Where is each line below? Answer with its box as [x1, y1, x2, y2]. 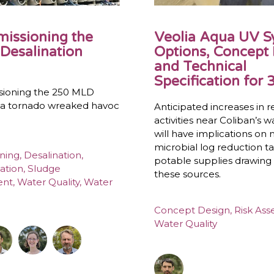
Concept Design [154, 204, 231, 217]
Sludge [28, 163, 61, 175]
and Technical [154, 57, 247, 75]
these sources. [154, 168, 221, 180]
